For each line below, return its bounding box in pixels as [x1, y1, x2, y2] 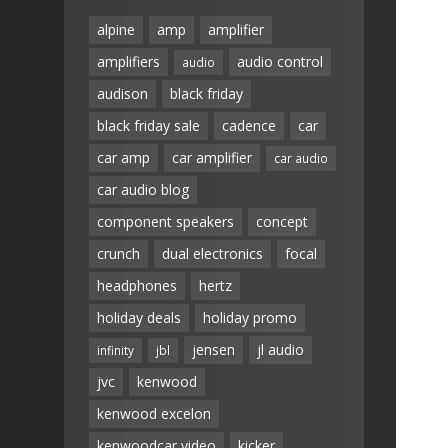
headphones [97, 276, 177, 296]
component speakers [97, 212, 234, 232]
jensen [192, 340, 235, 360]
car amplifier [172, 148, 252, 168]
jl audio [257, 340, 304, 360]
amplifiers [97, 52, 160, 72]
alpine [97, 20, 135, 40]
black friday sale [97, 116, 200, 136]
